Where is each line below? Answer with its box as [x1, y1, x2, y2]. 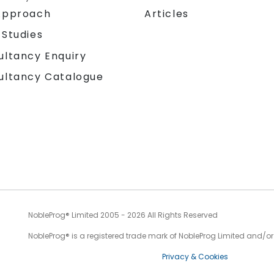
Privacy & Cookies [161, 251, 228, 262]
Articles [144, 7, 189, 21]
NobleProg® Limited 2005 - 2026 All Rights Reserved [28, 210, 218, 221]
